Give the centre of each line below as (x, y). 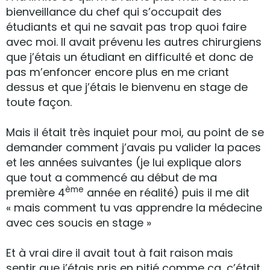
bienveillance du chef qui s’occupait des (114, 12)
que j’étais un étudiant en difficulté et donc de (130, 57)
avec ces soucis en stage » (79, 223)
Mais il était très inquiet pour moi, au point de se (135, 132)
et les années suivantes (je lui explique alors (124, 162)
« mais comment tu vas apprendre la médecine (134, 208)
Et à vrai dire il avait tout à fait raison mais (120, 253)
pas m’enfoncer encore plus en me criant (118, 72)
